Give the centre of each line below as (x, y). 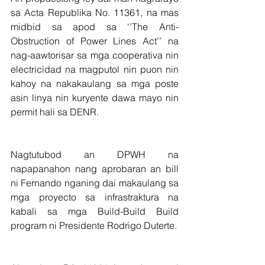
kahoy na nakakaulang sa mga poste (95, 83)
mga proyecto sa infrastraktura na (95, 197)
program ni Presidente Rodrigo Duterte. (94, 225)
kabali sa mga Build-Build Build (95, 211)
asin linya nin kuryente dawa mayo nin (95, 98)
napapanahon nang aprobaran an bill (95, 169)
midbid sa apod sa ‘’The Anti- (95, 27)
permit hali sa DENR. (55, 112)
